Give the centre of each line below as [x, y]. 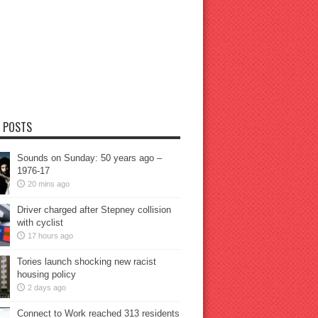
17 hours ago [50, 236]
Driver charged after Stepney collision [94, 210]
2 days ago [46, 287]
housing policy [46, 274]
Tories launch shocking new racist [86, 262]
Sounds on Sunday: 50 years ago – [89, 158]
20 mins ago [48, 184]
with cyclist [40, 223]
